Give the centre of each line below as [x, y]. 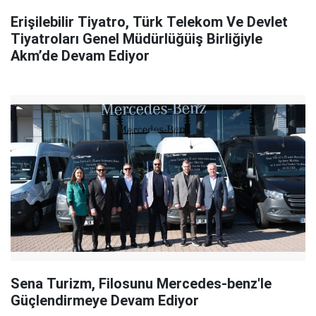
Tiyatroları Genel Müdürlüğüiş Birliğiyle [136, 38]
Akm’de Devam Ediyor [80, 55]
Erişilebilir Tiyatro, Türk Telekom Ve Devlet [149, 22]
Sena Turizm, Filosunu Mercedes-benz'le [141, 283]
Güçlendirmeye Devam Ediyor [105, 300]
